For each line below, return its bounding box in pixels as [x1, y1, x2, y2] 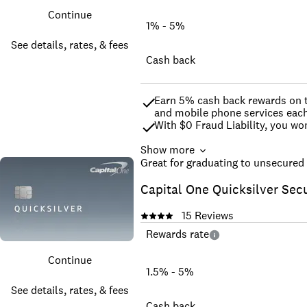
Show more [140, 143, 195, 158]
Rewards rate [145, 226, 209, 241]
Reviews [191, 208, 234, 223]
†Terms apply [153, 167, 219, 182]
